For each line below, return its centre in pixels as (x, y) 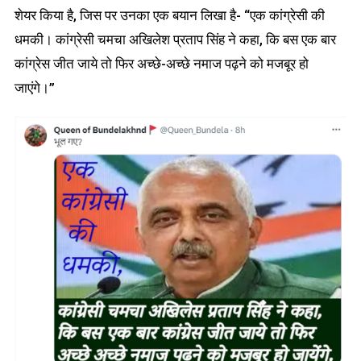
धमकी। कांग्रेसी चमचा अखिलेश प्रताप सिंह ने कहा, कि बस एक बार (175, 39)
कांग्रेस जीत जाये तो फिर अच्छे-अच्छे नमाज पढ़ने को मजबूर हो (161, 63)
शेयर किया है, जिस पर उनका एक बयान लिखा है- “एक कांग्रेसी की (169, 15)
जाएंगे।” (34, 87)
